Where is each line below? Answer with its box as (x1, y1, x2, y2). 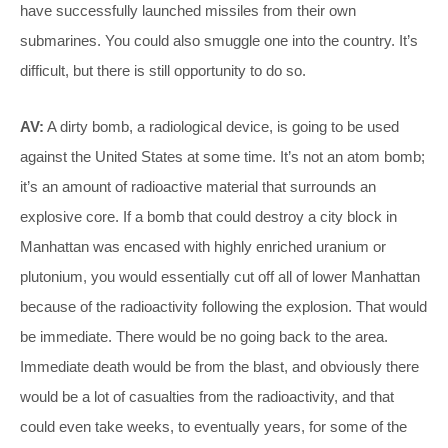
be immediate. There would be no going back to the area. (20, 328, 388, 346)
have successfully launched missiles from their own (20, 2, 356, 20)
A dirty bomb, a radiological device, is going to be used (44, 118, 399, 136)
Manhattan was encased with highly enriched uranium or (20, 238, 386, 256)
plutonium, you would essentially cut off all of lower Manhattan (20, 268, 420, 286)
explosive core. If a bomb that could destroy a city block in (20, 208, 397, 226)
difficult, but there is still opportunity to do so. (20, 62, 306, 80)
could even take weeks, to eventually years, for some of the (20, 418, 407, 436)
